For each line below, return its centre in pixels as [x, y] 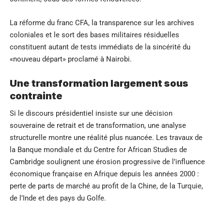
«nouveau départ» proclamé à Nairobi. [71, 59]
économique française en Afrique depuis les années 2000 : [104, 174]
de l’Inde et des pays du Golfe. [58, 198]
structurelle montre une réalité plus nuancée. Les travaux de [106, 137]
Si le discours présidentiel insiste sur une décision [91, 113]
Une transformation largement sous [99, 83]
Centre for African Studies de [140, 149]
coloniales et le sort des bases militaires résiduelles [94, 35]
